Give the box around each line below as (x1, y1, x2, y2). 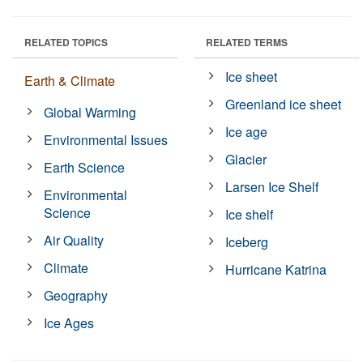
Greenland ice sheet (225, 94, 342, 113)
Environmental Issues (44, 130, 169, 149)
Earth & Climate (24, 70, 115, 90)
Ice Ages (44, 313, 95, 332)
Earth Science (44, 157, 126, 177)
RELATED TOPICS (24, 34, 108, 49)
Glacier (225, 149, 267, 169)
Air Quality (44, 230, 105, 250)
